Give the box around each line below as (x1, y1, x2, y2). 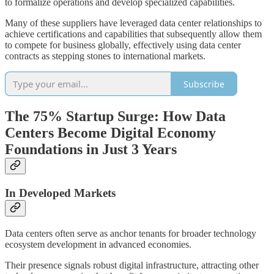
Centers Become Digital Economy (5, 125, 216, 141)
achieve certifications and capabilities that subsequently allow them (5, 29, 262, 40)
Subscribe (183, 78, 224, 90)
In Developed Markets (5, 187, 116, 200)
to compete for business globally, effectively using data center (5, 40, 241, 51)
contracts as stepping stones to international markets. (5, 51, 206, 62)
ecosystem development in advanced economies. (5, 239, 191, 250)
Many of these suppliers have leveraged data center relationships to (5, 18, 262, 29)
